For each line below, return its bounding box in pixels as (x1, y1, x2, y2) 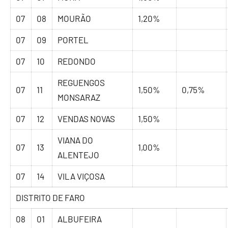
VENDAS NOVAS (58, 113, 116, 124)
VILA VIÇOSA (58, 171, 105, 182)
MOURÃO (58, 13, 92, 24)
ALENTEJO (58, 150, 100, 160)
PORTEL (58, 35, 89, 45)
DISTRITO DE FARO (16, 192, 85, 203)
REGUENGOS (58, 77, 105, 88)
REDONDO (58, 56, 96, 67)
